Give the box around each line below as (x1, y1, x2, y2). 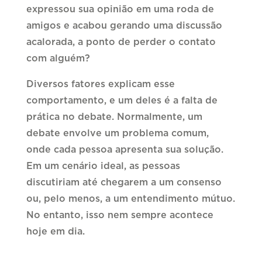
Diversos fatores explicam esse (26, 80, 175, 89)
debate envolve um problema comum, (26, 129, 209, 139)
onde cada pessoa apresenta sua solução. (26, 145, 223, 155)
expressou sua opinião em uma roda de (26, 5, 214, 15)
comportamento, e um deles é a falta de (26, 96, 218, 106)
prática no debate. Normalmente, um (26, 112, 202, 122)
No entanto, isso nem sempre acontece (26, 211, 213, 220)
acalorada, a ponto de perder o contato (26, 37, 216, 47)
